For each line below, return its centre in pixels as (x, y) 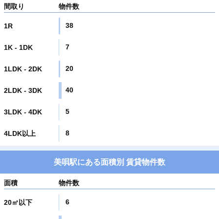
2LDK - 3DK (23, 90)
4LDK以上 (20, 133)
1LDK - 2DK (23, 69)
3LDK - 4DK (23, 112)
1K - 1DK (18, 47)
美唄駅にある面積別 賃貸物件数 (109, 162)
